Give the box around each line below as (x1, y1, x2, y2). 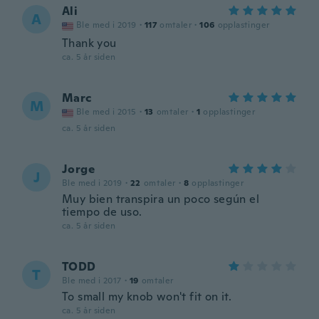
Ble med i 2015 (76, 106, 137, 117)
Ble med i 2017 (62, 275, 122, 286)
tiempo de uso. (62, 204, 142, 219)
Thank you (62, 36, 117, 51)
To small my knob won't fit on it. (62, 289, 232, 304)
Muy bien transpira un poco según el (62, 192, 259, 206)
